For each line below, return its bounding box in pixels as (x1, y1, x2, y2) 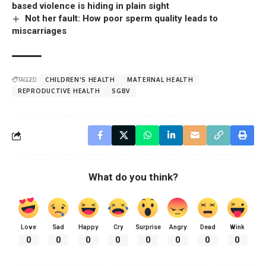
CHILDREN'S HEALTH (45, 76, 115, 84)
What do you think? (88, 171, 178, 183)
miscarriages (12, 26, 66, 37)
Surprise (135, 223, 161, 232)
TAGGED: (18, 76, 37, 84)
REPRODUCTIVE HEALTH (18, 87, 100, 95)
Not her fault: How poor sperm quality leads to (25, 13, 218, 24)
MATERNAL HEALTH (126, 76, 194, 84)
